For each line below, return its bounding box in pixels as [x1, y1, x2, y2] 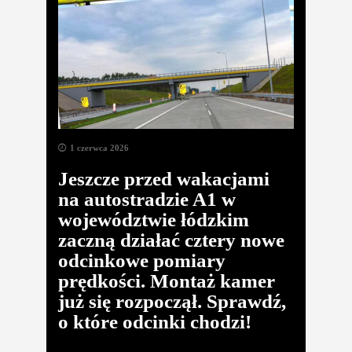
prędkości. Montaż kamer [58, 270, 275, 291]
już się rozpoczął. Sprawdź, [58, 291, 286, 312]
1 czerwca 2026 [70, 143, 129, 152]
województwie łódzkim [58, 209, 249, 230]
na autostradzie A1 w [58, 189, 236, 210]
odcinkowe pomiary [58, 250, 225, 271]
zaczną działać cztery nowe [58, 229, 284, 251]
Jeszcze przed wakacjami [58, 168, 269, 189]
